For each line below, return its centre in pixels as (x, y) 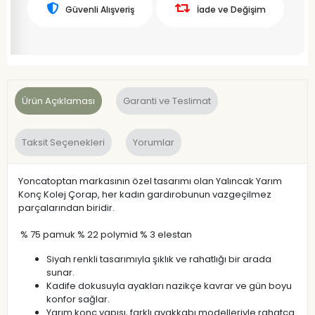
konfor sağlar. (78, 299)
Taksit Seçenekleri (63, 142)
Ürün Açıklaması (58, 101)
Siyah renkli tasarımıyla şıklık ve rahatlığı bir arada (159, 259)
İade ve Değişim (231, 9)
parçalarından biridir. (66, 207)
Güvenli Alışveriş (99, 9)
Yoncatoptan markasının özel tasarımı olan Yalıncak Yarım (150, 181)
